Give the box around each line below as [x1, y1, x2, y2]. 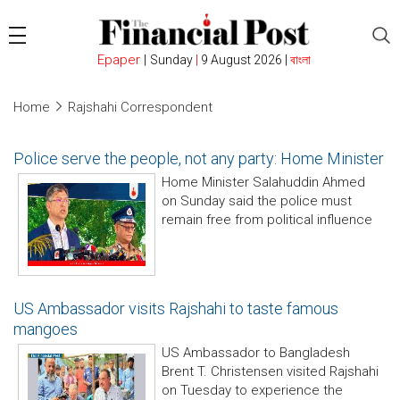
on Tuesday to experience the [162, 382, 343, 398]
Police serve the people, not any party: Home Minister [13, 149, 384, 168]
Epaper [97, 52, 141, 69]
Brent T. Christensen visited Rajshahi [162, 363, 379, 379]
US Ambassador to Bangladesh [162, 345, 350, 361]
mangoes [13, 320, 78, 338]
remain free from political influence [162, 212, 372, 228]
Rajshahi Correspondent [68, 99, 212, 115]
